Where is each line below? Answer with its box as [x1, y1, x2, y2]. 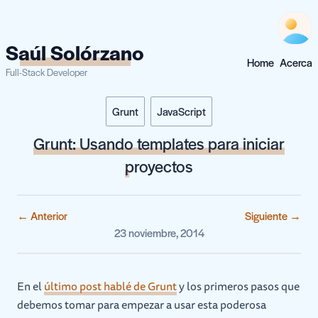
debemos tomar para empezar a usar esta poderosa [17, 295, 266, 314]
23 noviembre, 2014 [114, 225, 204, 240]
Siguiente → [245, 208, 301, 223]
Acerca [280, 55, 312, 70]
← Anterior [17, 208, 67, 223]
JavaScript [157, 104, 206, 119]
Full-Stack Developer [6, 65, 87, 79]
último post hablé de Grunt [44, 277, 177, 295]
